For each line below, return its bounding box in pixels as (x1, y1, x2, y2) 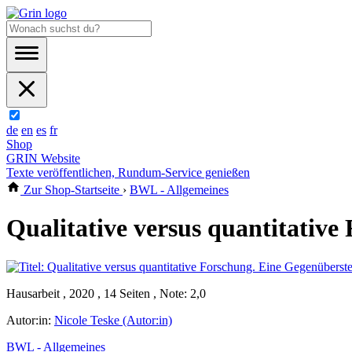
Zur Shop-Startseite (20, 183, 123, 196)
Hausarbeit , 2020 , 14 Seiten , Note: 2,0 (6, 286, 206, 300)
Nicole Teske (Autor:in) (54, 313, 172, 327)
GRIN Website (6, 152, 80, 165)
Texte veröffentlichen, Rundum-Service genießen (6, 166, 250, 179)
